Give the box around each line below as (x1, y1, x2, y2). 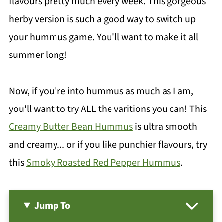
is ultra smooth (132, 120, 197, 134)
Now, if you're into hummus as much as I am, (8, 84, 193, 98)
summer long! (8, 48, 67, 62)
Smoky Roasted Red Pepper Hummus (26, 156, 180, 169)
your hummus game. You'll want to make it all (8, 30, 198, 44)
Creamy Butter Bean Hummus (8, 120, 133, 134)
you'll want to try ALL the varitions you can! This (8, 102, 207, 116)
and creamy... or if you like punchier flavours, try (8, 138, 207, 152)
